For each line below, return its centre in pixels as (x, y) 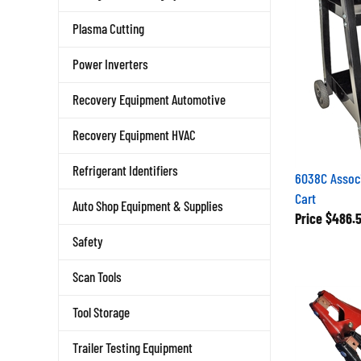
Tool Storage (101, 312)
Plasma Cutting (108, 28)
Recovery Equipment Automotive (149, 99)
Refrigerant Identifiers (125, 170)
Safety (88, 241)
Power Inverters (110, 64)
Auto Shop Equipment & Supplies (148, 205)
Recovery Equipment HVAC (134, 135)
